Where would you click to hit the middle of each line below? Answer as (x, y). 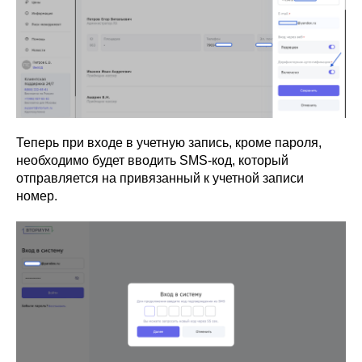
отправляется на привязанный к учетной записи (160, 178)
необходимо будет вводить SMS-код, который (152, 160)
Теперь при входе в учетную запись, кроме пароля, (169, 142)
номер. (37, 196)
